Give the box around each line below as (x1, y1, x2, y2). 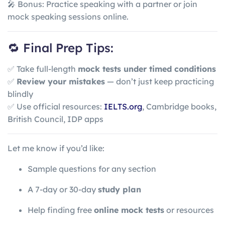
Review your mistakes (17, 76, 105, 86)
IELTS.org (104, 101, 142, 111)
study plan (98, 184, 141, 194)
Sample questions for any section (28, 163, 156, 174)
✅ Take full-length (8, 63, 78, 74)
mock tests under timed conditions (78, 63, 216, 74)
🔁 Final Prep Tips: (8, 40, 114, 55)
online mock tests (94, 204, 164, 215)
